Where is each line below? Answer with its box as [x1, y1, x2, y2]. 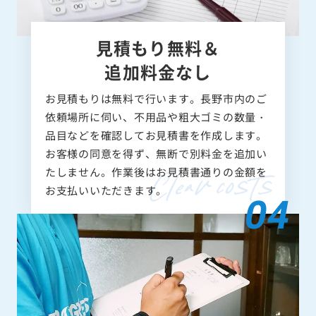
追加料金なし [104, 59, 212, 84]
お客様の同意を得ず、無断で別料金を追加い [44, 145, 267, 161]
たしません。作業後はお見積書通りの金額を [44, 164, 267, 179]
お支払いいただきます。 [44, 182, 167, 197]
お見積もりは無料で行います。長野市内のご [44, 90, 267, 106]
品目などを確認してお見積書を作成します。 [44, 127, 267, 142]
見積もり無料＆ [95, 35, 221, 60]
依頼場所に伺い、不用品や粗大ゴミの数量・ [44, 109, 267, 124]
